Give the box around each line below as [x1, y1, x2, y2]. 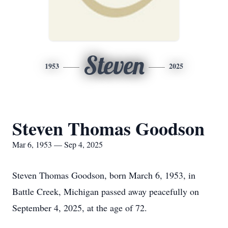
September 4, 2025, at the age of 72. [12, 202, 147, 214]
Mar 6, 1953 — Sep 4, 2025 [12, 139, 103, 150]
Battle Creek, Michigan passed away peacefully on [12, 185, 199, 197]
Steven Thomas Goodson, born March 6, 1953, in [12, 169, 195, 181]
